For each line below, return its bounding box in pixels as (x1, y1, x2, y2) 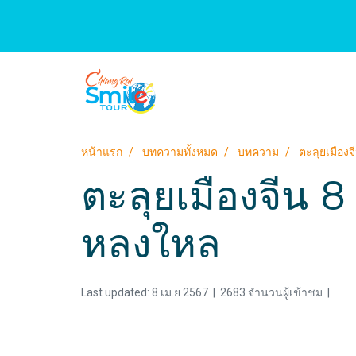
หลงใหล (81, 227, 221, 268)
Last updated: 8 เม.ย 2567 (81, 286, 208, 299)
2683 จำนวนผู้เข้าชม (220, 286, 323, 299)
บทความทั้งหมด (142, 145, 218, 158)
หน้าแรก (81, 145, 122, 158)
